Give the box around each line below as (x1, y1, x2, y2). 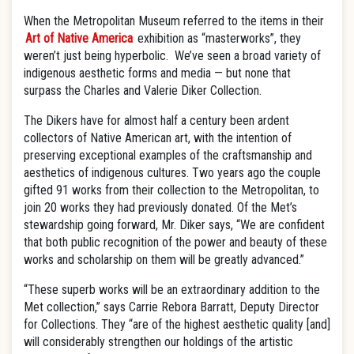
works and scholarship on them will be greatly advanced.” (24, 252, 304, 267)
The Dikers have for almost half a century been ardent (24, 113, 289, 128)
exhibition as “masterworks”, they (134, 31, 301, 46)
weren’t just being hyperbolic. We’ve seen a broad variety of (24, 48, 321, 63)
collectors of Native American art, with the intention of (24, 130, 292, 145)
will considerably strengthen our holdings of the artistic (24, 334, 293, 349)
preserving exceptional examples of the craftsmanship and (24, 148, 312, 163)
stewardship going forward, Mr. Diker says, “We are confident (24, 217, 325, 232)
